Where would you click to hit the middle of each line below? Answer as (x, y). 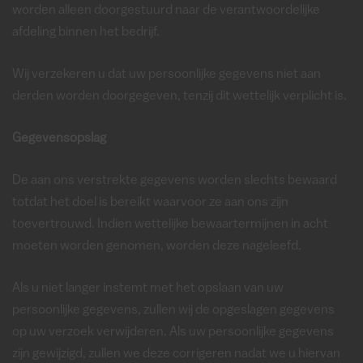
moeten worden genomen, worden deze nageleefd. (157, 246)
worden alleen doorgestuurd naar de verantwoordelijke (166, 11)
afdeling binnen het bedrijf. (86, 32)
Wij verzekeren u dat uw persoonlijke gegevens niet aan (167, 75)
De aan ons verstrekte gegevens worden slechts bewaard (175, 181)
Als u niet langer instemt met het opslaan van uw (148, 288)
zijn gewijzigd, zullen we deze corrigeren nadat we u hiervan (176, 354)
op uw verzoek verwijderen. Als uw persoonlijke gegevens (173, 332)
